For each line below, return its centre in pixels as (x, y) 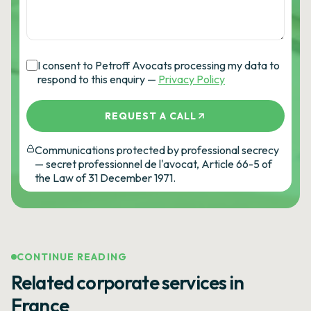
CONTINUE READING (72, 257)
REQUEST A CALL (151, 116)
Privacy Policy (192, 79)
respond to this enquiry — (97, 79)
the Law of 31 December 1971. (105, 178)
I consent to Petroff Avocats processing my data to (159, 65)
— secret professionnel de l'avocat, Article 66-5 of (153, 164)
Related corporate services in (128, 283)
